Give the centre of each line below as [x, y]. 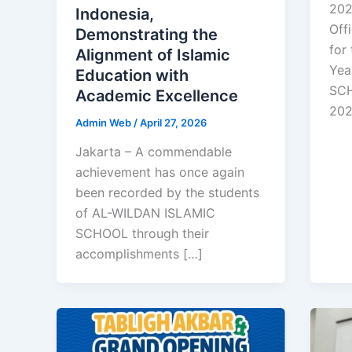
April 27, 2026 [173, 122]
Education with [132, 75]
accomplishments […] [139, 254]
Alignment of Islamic [153, 55]
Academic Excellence [157, 95]
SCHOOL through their [142, 234]
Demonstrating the [147, 34]
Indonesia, [115, 14]
